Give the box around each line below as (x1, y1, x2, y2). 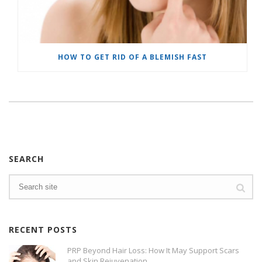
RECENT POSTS (9, 224, 77, 236)
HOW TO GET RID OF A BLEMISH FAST (58, 52, 207, 63)
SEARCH (9, 153, 44, 165)
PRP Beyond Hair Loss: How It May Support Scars (67, 245, 239, 256)
